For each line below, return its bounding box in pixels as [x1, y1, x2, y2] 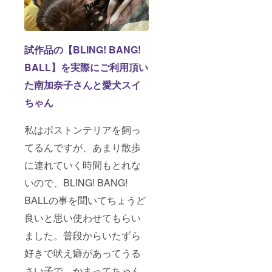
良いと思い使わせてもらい [24, 211, 141, 225]
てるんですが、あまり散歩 [24, 140, 141, 154]
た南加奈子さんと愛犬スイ [24, 78, 141, 92]
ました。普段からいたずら [24, 228, 141, 242]
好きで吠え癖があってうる [24, 246, 141, 260]
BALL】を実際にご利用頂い [24, 60, 148, 74]
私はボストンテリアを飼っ [24, 123, 141, 137]
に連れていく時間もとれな [24, 158, 141, 172]
